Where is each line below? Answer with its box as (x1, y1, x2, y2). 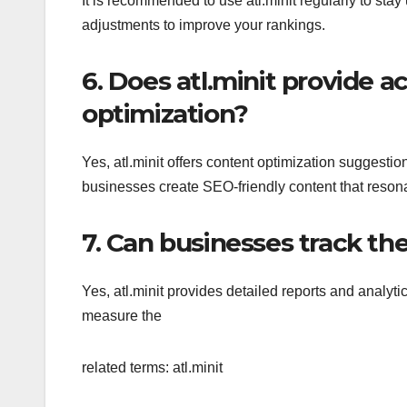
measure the (82, 308, 162, 324)
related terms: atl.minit (82, 360, 223, 376)
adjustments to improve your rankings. (82, 16, 325, 33)
